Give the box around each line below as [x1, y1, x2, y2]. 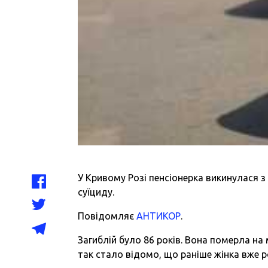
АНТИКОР [136, 210, 181, 221]
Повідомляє [78, 210, 137, 221]
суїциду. [78, 186, 115, 197]
